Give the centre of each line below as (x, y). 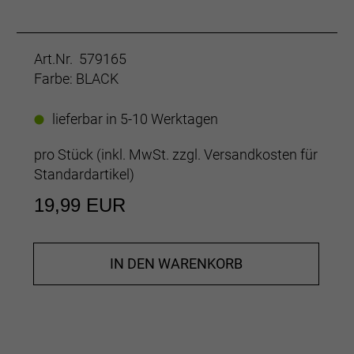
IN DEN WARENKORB (176, 264)
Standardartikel (82, 175)
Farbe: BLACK (76, 79)
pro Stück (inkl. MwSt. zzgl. (119, 155)
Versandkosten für (261, 155)
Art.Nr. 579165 (80, 59)
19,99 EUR (80, 205)
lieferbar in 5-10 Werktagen (135, 119)
